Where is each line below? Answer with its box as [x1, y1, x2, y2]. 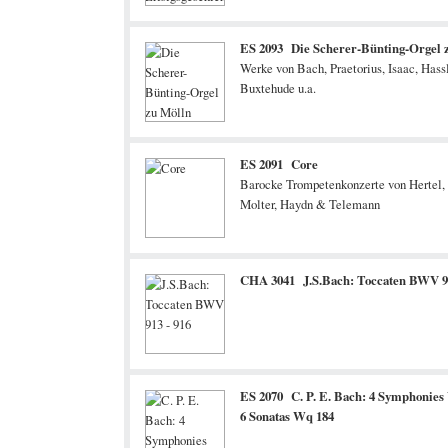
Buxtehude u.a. [240, 79, 316, 97]
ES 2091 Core [240, 155, 318, 173]
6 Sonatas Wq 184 [240, 407, 334, 425]
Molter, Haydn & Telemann [240, 195, 380, 213]
